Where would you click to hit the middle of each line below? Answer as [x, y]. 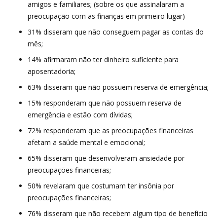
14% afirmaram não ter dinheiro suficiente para [103, 59]
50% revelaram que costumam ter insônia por [101, 185]
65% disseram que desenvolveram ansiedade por [106, 158]
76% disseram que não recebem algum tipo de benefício [118, 213]
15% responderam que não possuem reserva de [105, 103]
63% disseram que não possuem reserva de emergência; [119, 87]
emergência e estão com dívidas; [81, 114]
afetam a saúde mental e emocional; [87, 142]
